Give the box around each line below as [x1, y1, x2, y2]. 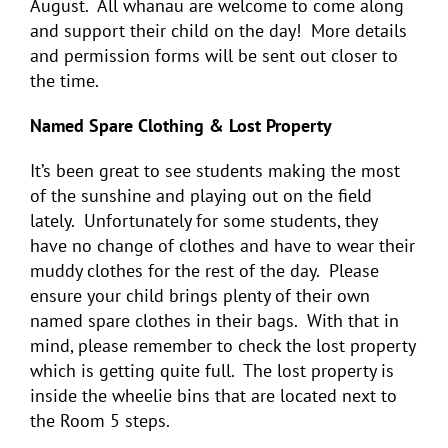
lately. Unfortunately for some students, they [30, 208, 377, 232]
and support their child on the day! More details [30, 18, 407, 42]
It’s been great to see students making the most [30, 158, 400, 182]
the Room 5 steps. [30, 408, 174, 432]
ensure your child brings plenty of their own [30, 283, 370, 307]
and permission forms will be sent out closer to [30, 43, 398, 67]
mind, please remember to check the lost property [30, 333, 415, 357]
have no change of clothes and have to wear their [30, 233, 415, 257]
